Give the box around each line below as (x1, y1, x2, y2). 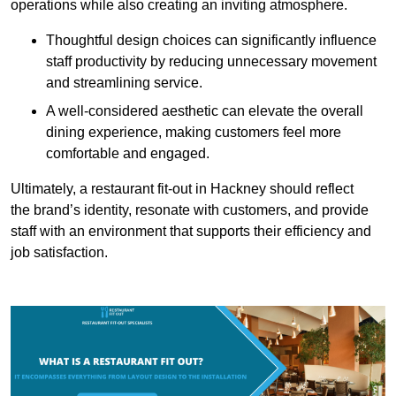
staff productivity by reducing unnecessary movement (46, 53, 377, 69)
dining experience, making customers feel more (46, 124, 341, 140)
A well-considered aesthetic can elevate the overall (46, 103, 363, 118)
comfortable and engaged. (46, 145, 209, 161)
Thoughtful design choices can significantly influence (46, 32, 377, 48)
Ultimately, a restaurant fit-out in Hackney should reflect (11, 180, 354, 196)
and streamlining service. (46, 74, 202, 90)
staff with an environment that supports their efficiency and (11, 223, 371, 239)
